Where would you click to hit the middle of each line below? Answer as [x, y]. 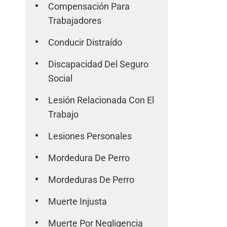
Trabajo [64, 114]
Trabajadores [75, 21]
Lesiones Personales [90, 136]
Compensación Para [89, 6]
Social [61, 78]
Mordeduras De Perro [91, 180]
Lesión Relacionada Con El [101, 100]
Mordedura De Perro [89, 158]
